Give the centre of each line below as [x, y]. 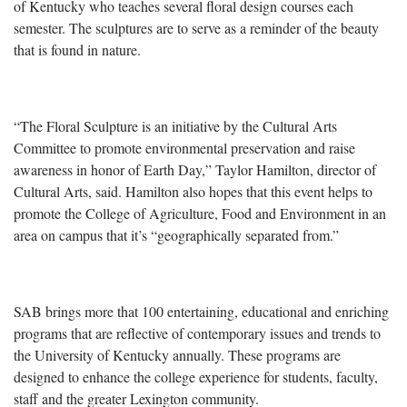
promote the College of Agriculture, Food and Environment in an [200, 213]
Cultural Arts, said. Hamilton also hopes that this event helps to [193, 191]
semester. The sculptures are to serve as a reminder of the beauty [196, 27]
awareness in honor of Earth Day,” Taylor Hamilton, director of [195, 169]
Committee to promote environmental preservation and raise [184, 147]
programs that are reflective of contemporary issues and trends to [197, 333]
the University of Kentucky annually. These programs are [177, 354]
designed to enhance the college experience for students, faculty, [196, 376]
